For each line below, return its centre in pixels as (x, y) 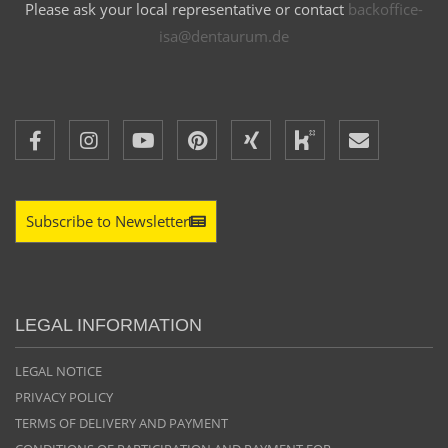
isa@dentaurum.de (224, 35)
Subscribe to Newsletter (107, 220)
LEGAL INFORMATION (108, 324)
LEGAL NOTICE (58, 370)
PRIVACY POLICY (64, 396)
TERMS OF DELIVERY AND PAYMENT (121, 422)
